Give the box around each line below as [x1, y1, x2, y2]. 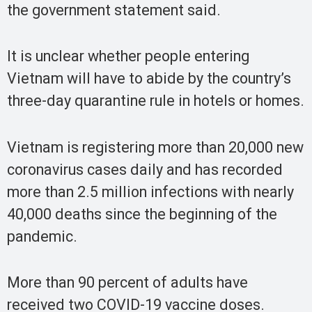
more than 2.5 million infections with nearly [7, 182, 294, 201]
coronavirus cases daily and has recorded [7, 160, 283, 178]
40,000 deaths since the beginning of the [7, 205, 277, 223]
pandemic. [7, 227, 77, 245]
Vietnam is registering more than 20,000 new [7, 138, 304, 156]
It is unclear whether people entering [7, 47, 249, 65]
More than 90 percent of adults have [7, 274, 248, 292]
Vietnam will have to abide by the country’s [7, 70, 291, 88]
